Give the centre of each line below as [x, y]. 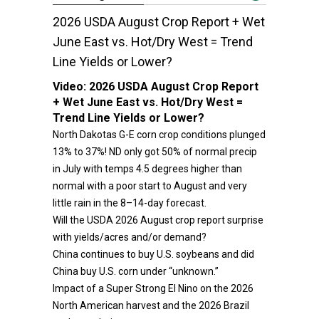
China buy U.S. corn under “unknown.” [136, 271]
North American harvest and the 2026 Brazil [151, 305]
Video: [71, 87]
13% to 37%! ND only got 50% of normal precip [155, 152]
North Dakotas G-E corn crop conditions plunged [159, 135]
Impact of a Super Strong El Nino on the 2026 [153, 288]
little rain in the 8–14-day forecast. [130, 203]
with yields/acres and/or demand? [130, 237]
